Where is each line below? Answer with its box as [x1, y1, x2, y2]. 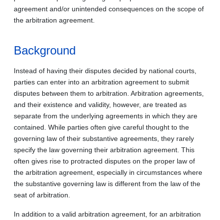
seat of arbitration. [14, 191, 70, 199]
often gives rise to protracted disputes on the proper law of [14, 157, 195, 165]
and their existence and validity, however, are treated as [14, 100, 187, 109]
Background [14, 43, 76, 57]
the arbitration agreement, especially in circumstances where [14, 168, 202, 176]
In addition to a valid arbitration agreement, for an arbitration [14, 210, 201, 218]
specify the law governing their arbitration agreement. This [14, 145, 194, 154]
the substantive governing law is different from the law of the [14, 179, 200, 188]
